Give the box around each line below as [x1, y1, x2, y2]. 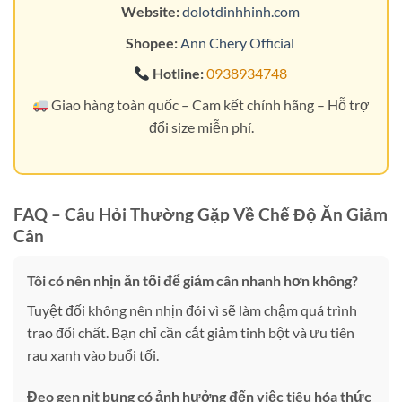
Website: [120, 3, 179, 21]
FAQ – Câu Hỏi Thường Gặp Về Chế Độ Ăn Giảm [13, 204, 388, 225]
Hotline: [150, 65, 204, 83]
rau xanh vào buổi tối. [27, 345, 159, 363]
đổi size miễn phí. [148, 118, 254, 136]
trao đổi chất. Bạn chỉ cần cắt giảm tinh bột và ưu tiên [27, 323, 354, 341]
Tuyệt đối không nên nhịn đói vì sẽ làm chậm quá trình [27, 301, 357, 319]
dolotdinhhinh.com [181, 3, 300, 21]
